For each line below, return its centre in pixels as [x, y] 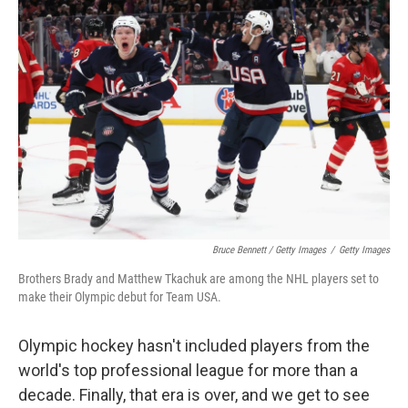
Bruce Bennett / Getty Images [269, 250]
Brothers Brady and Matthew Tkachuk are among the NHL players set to [199, 279]
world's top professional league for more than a [188, 370]
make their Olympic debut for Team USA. [120, 297]
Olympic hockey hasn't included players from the [194, 346]
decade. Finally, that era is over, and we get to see [194, 395]
